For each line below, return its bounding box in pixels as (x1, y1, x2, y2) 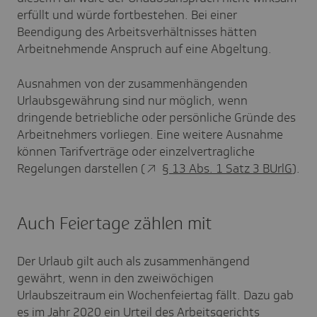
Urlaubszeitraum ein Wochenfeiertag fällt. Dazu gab (17, 287, 294, 304)
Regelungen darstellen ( (17, 161, 145, 177)
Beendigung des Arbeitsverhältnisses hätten (17, 24, 257, 40)
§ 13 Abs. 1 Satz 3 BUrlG (161, 161, 292, 177)
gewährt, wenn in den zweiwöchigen (17, 270, 214, 287)
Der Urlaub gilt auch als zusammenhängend (17, 253, 250, 270)
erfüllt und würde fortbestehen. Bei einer (17, 7, 237, 23)
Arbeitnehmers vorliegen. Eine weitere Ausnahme (17, 127, 283, 143)
